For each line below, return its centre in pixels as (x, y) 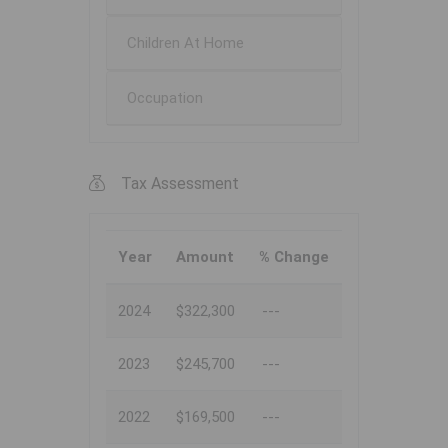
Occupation (165, 98)
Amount (205, 257)
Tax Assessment (180, 184)
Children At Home (185, 43)
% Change (294, 257)
